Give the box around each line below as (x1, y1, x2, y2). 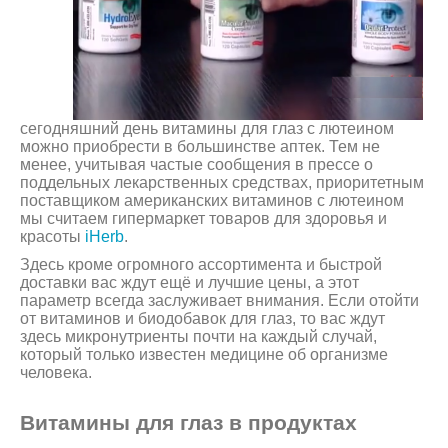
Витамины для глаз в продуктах (20, 411, 357, 435)
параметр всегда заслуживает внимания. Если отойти (20, 292, 419, 310)
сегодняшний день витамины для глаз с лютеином (20, 120, 394, 138)
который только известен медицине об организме (20, 346, 388, 364)
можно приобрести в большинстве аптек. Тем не (20, 138, 380, 156)
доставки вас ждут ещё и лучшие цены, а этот (20, 274, 359, 292)
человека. (20, 364, 92, 382)
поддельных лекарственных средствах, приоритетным (20, 174, 424, 192)
